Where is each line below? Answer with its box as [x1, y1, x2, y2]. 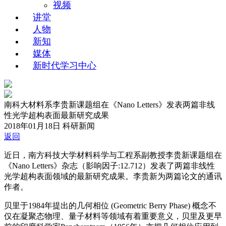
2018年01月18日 [4, 122, 61, 130]
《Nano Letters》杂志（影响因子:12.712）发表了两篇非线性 [4, 161, 215, 170]
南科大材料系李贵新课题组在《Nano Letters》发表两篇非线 [4, 100, 215, 109]
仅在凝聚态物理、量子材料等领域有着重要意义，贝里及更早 [4, 212, 222, 220]
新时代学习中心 [33, 61, 96, 71]
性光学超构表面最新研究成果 [4, 111, 109, 120]
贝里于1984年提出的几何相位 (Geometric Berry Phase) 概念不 [4, 201, 216, 210]
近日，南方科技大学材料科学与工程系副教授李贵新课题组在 [4, 151, 222, 159]
